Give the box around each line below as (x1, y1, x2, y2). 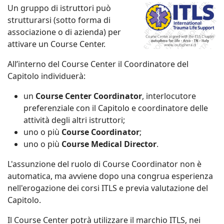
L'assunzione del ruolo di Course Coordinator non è (7, 158, 201, 170)
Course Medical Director (61, 138, 156, 150)
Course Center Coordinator (35, 90, 142, 102)
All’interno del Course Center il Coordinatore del (7, 58, 188, 70)
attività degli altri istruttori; (23, 114, 125, 126)
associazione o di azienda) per (7, 26, 121, 38)
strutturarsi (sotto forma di (7, 14, 110, 26)
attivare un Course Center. (7, 38, 105, 50)
